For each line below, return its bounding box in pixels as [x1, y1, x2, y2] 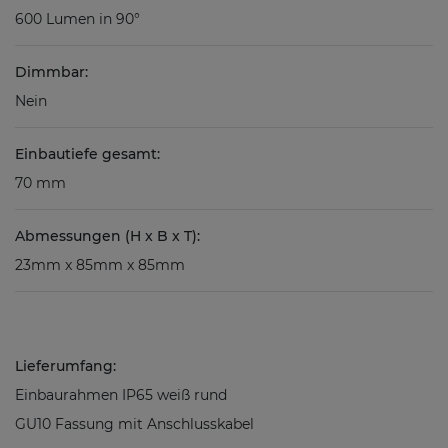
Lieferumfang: [15, 357, 116, 376]
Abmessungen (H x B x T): [15, 227, 200, 246]
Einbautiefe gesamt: [15, 145, 160, 164]
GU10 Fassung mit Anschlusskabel [15, 415, 254, 434]
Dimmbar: [15, 63, 88, 82]
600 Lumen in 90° [15, 10, 140, 29]
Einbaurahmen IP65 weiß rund [15, 386, 227, 405]
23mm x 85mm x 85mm [15, 256, 185, 275]
